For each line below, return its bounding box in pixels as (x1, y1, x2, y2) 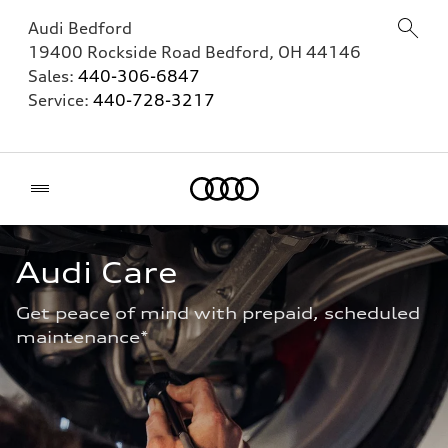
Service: (28, 90, 93, 110)
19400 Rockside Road (28, 42, 205, 62)
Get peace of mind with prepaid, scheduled (16, 303, 420, 323)
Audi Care (16, 256, 178, 290)
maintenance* (16, 327, 154, 347)
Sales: (28, 66, 78, 86)
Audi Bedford (28, 18, 132, 38)
